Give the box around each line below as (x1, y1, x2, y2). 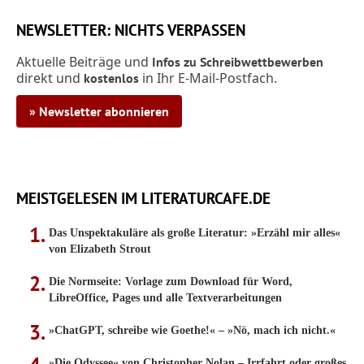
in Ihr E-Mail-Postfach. (139, 69, 277, 87)
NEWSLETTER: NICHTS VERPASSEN (16, 20, 245, 40)
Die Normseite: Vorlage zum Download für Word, (49, 275, 292, 288)
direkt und (16, 69, 84, 87)
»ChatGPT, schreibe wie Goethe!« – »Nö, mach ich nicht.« (49, 324, 336, 336)
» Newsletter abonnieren (29, 103, 169, 119)
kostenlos (84, 70, 139, 86)
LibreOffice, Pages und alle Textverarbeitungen (49, 292, 282, 304)
